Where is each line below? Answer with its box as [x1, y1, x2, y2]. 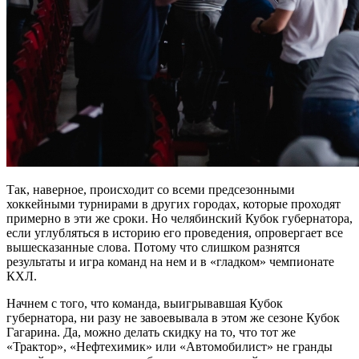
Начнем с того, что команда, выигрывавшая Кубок [6, 296, 283, 310]
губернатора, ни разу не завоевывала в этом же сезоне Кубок [6, 310, 340, 325]
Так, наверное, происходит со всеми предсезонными [6, 182, 295, 196]
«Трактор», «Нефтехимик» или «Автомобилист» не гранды [6, 339, 333, 353]
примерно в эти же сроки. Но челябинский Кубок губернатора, [6, 211, 353, 225]
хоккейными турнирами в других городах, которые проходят [6, 196, 341, 211]
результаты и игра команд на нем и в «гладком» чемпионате [6, 254, 334, 268]
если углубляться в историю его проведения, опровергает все [6, 225, 343, 240]
